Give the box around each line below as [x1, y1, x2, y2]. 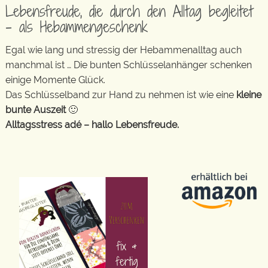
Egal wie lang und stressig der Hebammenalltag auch [5, 44, 242, 56]
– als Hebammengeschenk [5, 16, 148, 37]
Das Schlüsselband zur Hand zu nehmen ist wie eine [5, 89, 236, 100]
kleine [236, 89, 261, 100]
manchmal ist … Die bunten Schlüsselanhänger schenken [5, 59, 252, 71]
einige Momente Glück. [5, 74, 105, 86]
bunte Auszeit [5, 103, 66, 115]
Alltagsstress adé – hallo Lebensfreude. [5, 118, 179, 130]
